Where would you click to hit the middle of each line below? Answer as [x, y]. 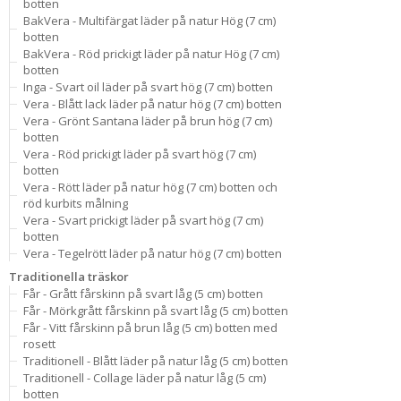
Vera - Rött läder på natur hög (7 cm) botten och [150, 187]
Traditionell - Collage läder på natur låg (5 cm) [145, 378]
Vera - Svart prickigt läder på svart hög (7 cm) [143, 220]
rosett [39, 344]
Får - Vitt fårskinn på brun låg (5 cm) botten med [150, 328]
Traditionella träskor [69, 277]
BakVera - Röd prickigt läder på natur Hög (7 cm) [151, 54]
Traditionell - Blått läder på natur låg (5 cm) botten [156, 361]
